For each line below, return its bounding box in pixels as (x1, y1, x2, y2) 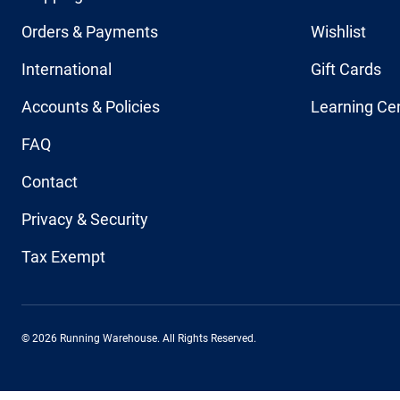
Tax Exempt (21, 247, 105, 266)
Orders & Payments (21, 22, 158, 41)
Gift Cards (311, 60, 381, 79)
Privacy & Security (21, 210, 148, 229)
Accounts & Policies (21, 97, 160, 116)
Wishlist (311, 22, 366, 41)
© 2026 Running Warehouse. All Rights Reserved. (21, 331, 256, 345)
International (21, 60, 112, 79)
